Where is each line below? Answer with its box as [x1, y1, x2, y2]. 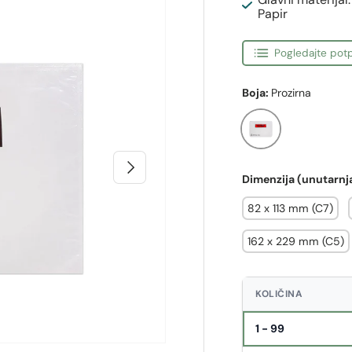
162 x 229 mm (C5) [247, 234, 345, 248]
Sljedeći [119, 156, 163, 171]
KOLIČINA [255, 288, 303, 300]
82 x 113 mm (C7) [247, 201, 334, 215]
